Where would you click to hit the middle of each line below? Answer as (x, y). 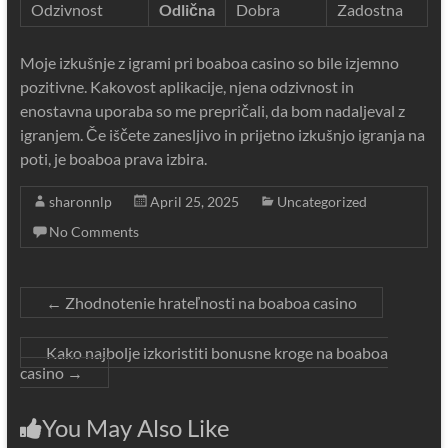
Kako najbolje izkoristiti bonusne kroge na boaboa (216, 352)
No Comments (93, 231)
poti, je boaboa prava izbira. (113, 158)
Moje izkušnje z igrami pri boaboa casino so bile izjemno (209, 62)
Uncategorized (321, 201)
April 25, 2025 (194, 201)
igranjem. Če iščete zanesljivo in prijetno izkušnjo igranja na (222, 134)
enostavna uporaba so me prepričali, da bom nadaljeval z (212, 110)
